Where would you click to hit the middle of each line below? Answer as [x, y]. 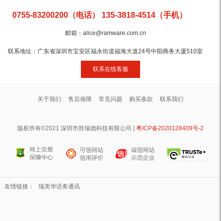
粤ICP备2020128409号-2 [170, 128]
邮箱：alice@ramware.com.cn [105, 33]
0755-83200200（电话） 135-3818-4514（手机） [99, 15]
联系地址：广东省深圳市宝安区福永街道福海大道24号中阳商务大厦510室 [106, 51]
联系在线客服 [110, 69]
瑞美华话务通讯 [59, 186]
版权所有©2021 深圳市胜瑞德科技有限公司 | [76, 128]
